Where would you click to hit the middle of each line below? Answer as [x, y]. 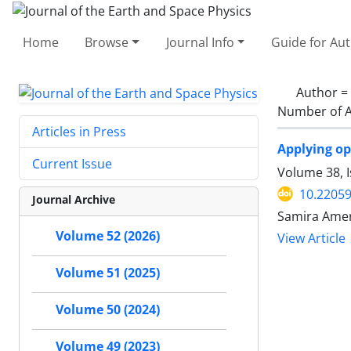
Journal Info [200, 42]
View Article [311, 238]
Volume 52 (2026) [108, 236]
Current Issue [72, 164]
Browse [107, 42]
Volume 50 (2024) [108, 310]
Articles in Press [79, 132]
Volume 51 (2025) [108, 273]
